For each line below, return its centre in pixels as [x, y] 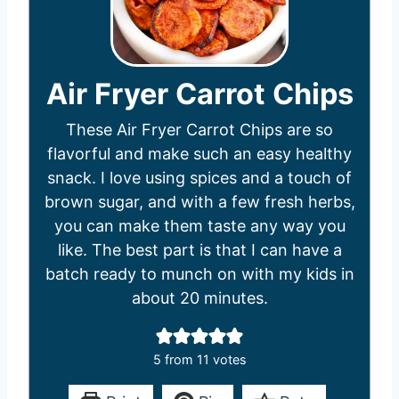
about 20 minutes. [199, 298]
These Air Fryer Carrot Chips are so [199, 130]
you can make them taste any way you [199, 226]
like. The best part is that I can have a [199, 250]
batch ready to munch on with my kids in [199, 274]
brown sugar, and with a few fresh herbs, [199, 202]
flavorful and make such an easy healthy [199, 154]
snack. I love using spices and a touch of [199, 178]
